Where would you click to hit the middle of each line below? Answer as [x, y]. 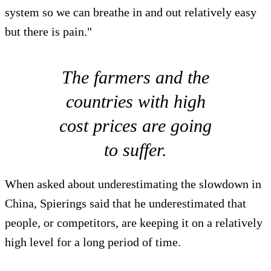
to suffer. [135, 150]
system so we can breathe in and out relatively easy [131, 12]
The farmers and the [135, 77]
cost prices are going [135, 126]
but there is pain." [48, 32]
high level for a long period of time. [93, 242]
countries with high [135, 102]
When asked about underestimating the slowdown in [133, 184]
